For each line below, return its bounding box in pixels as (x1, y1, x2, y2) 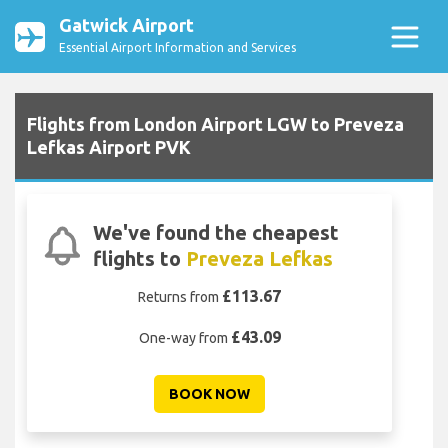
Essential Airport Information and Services (59, 41, 296, 54)
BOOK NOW (169, 386, 250, 403)
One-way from (138, 330, 231, 347)
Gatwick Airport (59, 15, 194, 35)
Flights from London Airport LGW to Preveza (27, 114, 404, 135)
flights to (92, 247, 186, 271)
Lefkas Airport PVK (27, 137, 191, 158)
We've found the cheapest (92, 221, 339, 245)
